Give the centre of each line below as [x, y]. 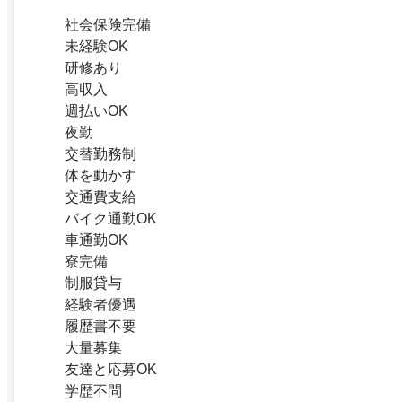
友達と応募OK [111, 370]
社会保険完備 [108, 25]
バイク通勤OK [111, 219]
